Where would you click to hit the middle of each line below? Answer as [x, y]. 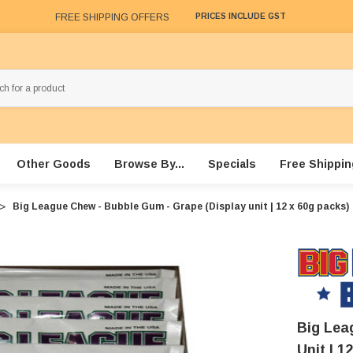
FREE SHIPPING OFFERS [112, 17]
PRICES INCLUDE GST [241, 17]
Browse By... [149, 164]
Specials [232, 164]
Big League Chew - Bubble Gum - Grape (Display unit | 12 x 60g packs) [181, 207]
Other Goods [53, 164]
